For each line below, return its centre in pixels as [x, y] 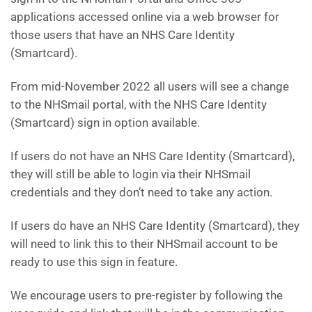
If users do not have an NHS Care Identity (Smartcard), [153, 156]
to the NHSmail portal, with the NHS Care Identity [139, 104]
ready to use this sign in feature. [94, 262]
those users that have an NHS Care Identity [123, 35]
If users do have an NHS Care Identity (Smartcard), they [155, 226]
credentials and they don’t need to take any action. [141, 192]
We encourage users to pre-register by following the [147, 295]
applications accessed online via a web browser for [145, 17]
